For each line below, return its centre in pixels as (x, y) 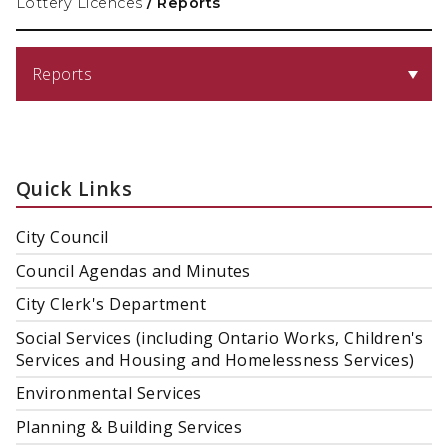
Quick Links (74, 189)
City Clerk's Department (111, 304)
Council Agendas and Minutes (133, 270)
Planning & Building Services (129, 427)
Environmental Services (109, 393)
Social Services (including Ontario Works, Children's (220, 337)
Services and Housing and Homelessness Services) (215, 359)
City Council (62, 237)
